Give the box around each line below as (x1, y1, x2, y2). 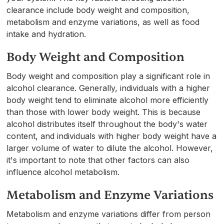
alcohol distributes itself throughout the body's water (6, 118, 208, 129)
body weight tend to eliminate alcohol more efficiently (6, 94, 209, 105)
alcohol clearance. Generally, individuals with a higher (6, 82, 210, 93)
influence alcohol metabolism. (6, 166, 120, 177)
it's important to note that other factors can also (6, 154, 190, 165)
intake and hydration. (6, 28, 86, 39)
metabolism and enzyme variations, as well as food (6, 16, 200, 27)
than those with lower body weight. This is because (6, 106, 201, 117)
